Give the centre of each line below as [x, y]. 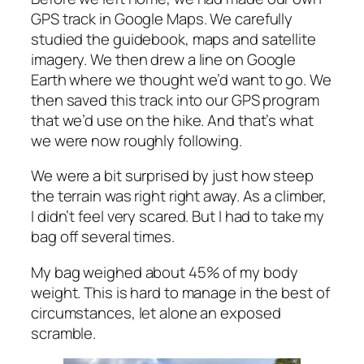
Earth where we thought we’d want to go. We [181, 79]
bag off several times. [103, 237]
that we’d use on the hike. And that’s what [172, 120]
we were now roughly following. [136, 140]
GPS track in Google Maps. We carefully [162, 18]
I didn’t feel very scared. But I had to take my [178, 217]
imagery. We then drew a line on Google [164, 59]
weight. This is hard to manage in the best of [180, 292]
